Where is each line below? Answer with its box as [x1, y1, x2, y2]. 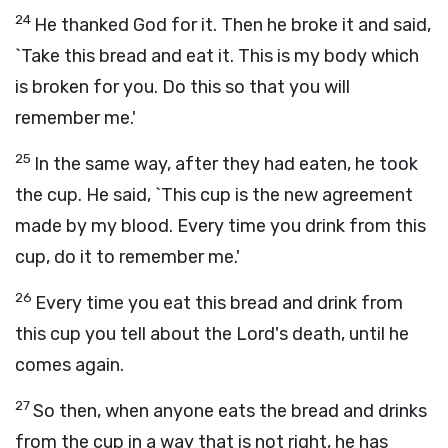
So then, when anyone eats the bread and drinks [33, 400, 427, 422]
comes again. [15, 354, 124, 376]
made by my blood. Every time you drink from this [15, 215, 426, 237]
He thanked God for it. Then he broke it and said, [34, 14, 431, 36]
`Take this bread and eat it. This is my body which [15, 45, 419, 67]
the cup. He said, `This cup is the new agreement [15, 184, 413, 206]
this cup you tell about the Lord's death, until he [15, 323, 409, 345]
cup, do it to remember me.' [15, 246, 240, 268]
